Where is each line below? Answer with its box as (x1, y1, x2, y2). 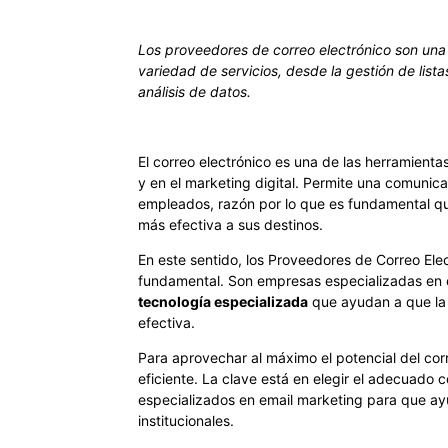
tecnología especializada (138, 293, 308, 311)
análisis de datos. (138, 83, 251, 101)
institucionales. (138, 412, 234, 430)
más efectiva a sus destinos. (138, 216, 323, 234)
